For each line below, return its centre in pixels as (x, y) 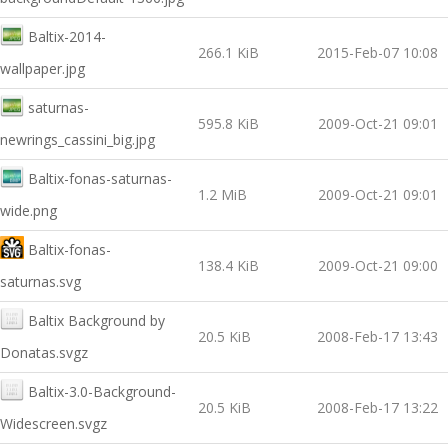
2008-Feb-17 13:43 (377, 336)
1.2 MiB (222, 194)
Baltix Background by (96, 320)
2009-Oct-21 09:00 (378, 265)
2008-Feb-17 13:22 (377, 407)
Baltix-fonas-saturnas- (100, 178)
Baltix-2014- (67, 36)
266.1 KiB (228, 52)
